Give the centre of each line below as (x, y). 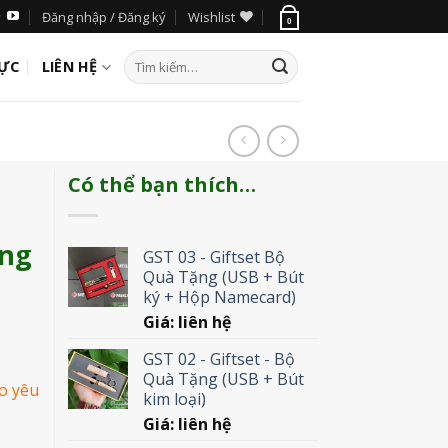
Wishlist (211, 16)
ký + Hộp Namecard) (219, 297)
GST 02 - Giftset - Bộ (218, 359)
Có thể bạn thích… (161, 184)
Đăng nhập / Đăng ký (104, 16)
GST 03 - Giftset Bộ (213, 257)
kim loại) (174, 399)
